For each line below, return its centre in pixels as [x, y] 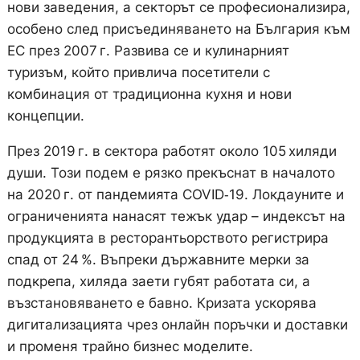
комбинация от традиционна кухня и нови [149, 94]
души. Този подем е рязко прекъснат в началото [171, 173]
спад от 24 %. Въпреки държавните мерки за [158, 260]
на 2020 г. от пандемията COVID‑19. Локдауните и [175, 195]
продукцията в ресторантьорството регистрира [168, 238]
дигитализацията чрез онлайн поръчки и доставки [177, 325]
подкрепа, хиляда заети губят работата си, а [158, 282]
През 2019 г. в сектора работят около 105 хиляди [172, 151]
